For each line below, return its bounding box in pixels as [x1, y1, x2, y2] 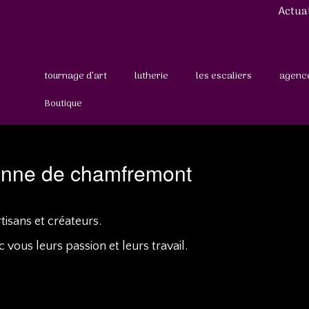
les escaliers [196, 68, 252, 84]
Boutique [44, 96, 82, 112]
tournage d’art [44, 68, 107, 84]
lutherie [134, 68, 168, 84]
